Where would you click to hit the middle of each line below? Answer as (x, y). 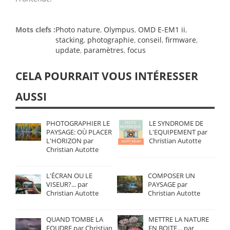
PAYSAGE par (168, 184)
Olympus (119, 30)
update (68, 50)
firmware (181, 40)
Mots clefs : (35, 30)
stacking (70, 40)
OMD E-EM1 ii (162, 30)
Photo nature (78, 30)
